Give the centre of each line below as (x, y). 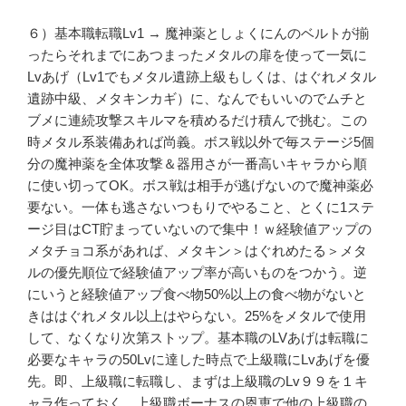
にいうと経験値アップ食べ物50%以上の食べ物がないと (197, 295)
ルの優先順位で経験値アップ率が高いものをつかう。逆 (197, 273)
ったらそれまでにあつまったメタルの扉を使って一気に (197, 55)
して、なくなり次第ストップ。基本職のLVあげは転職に (198, 338)
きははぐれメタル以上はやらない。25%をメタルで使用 (197, 316)
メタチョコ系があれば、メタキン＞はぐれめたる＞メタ (197, 251)
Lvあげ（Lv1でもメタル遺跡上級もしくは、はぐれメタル (202, 77)
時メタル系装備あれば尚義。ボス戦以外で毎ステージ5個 (201, 142)
